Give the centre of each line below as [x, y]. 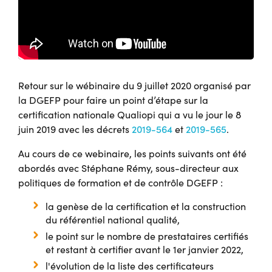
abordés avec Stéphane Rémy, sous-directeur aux [128, 168]
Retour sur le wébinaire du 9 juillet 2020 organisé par [134, 85]
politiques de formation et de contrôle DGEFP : [121, 182]
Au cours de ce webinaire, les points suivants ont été [132, 153]
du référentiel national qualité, [113, 219]
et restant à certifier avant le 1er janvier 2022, [144, 249]
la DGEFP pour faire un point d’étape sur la [113, 100]
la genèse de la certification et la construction [146, 206]
